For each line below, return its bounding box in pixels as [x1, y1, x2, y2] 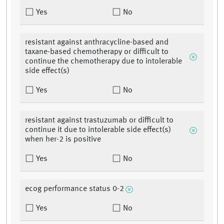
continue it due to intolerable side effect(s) [25, 126, 171, 134]
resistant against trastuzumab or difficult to [25, 116, 173, 125]
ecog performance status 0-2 [25, 185, 124, 193]
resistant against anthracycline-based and [25, 38, 168, 47]
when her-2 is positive [25, 135, 101, 144]
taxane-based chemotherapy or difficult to [25, 48, 168, 56]
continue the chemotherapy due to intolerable [25, 57, 182, 66]
